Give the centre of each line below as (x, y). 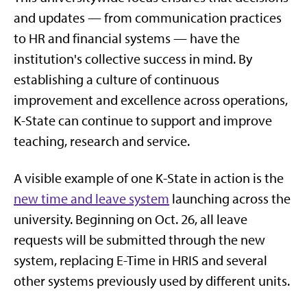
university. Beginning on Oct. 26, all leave (131, 219)
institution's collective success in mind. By (133, 59)
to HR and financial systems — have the (127, 38)
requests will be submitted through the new (139, 240)
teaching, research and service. (102, 141)
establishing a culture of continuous (116, 79)
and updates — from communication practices (148, 18)
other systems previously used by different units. (152, 281)
